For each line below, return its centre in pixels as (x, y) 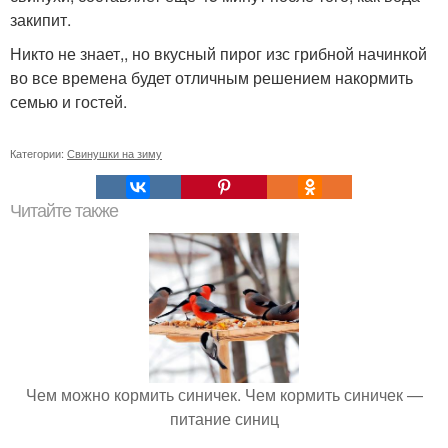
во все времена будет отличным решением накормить (211, 78)
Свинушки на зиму (114, 153)
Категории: (38, 153)
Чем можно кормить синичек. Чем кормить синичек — (224, 395)
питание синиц (224, 419)
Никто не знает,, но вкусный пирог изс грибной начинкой (218, 54)
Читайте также (64, 211)
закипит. (40, 20)
